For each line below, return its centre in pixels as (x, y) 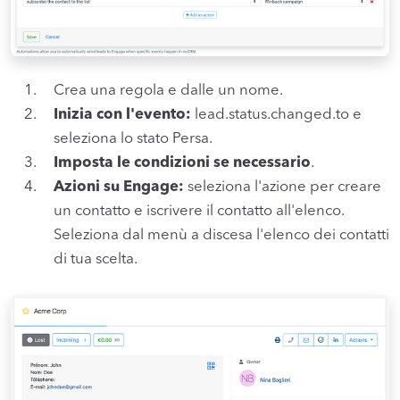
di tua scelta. (96, 259)
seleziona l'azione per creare (283, 187)
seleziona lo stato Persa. (133, 138)
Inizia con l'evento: (122, 114)
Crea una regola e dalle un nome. (168, 90)
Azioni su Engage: (119, 187)
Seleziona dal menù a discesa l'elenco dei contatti (221, 235)
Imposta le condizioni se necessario (182, 162)
